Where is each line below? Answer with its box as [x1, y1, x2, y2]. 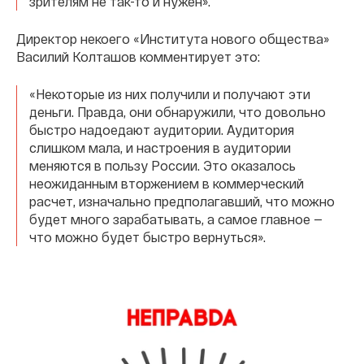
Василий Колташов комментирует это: [16, 49, 260, 64]
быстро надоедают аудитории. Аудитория [29, 122, 294, 137]
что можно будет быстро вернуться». [29, 229, 266, 245]
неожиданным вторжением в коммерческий [29, 175, 304, 191]
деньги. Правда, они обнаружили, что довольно [29, 104, 326, 119]
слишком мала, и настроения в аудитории [29, 140, 291, 155]
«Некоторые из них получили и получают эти [29, 86, 310, 102]
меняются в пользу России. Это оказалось [29, 158, 296, 173]
